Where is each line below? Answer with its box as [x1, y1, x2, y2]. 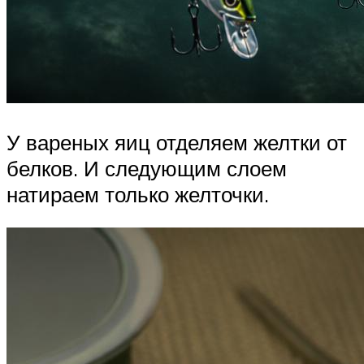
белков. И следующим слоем [6, 154, 287, 181]
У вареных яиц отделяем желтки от [6, 128, 347, 155]
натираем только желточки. [6, 180, 269, 207]
